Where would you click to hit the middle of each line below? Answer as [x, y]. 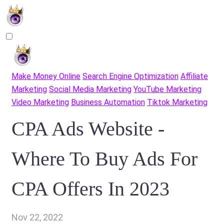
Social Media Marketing [90, 89]
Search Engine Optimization [130, 76]
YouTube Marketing [167, 89]
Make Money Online [46, 76]
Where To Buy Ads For [104, 159]
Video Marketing [40, 102]
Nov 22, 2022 [37, 217]
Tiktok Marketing [177, 102]
